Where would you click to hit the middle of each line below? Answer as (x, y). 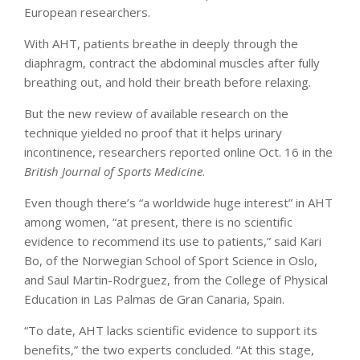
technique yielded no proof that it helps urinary (153, 132)
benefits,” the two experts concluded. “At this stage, (169, 349)
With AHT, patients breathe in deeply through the (161, 43)
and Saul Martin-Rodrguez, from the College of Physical (176, 279)
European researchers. (87, 12)
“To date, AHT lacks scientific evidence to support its (171, 330)
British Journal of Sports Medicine (113, 171)
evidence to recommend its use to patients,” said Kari (173, 241)
